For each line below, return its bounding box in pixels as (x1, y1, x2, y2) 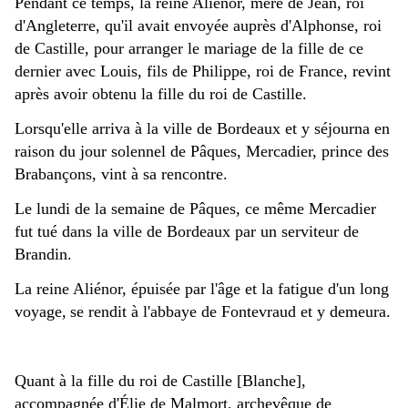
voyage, (15, 302, 66, 321)
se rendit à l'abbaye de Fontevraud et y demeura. (70, 302, 391, 321)
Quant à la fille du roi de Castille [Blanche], (15, 372, 306, 391)
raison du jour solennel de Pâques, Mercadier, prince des (15, 142, 389, 161)
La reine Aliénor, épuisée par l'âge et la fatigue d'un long (15, 280, 389, 299)
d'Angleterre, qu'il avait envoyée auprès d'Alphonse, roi (15, 16, 382, 36)
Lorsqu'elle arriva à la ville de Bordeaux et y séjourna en (15, 119, 390, 138)
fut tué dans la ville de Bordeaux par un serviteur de (15, 222, 359, 241)
